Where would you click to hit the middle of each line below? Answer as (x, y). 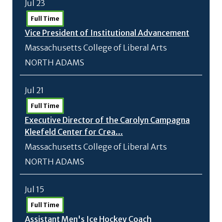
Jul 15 (34, 189)
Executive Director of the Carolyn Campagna (107, 120)
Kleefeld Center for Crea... (74, 132)
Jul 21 (34, 90)
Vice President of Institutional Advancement (107, 33)
